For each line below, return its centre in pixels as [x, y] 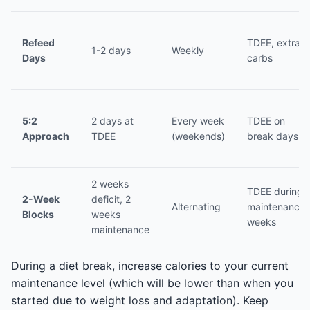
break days [273, 136]
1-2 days [111, 50]
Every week [198, 121]
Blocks [38, 214]
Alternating [196, 207]
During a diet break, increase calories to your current [150, 266]
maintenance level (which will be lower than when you [152, 283]
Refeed [38, 43]
